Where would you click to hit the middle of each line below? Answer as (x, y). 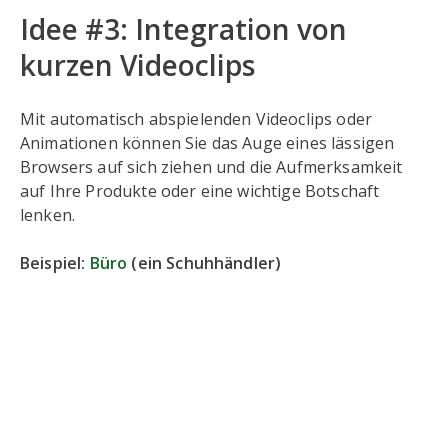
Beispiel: (55, 263)
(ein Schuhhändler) (204, 263)
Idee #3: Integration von (183, 29)
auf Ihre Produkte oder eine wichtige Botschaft (200, 191)
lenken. (48, 215)
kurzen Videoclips (137, 65)
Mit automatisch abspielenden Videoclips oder (196, 119)
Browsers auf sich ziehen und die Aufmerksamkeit (211, 167)
